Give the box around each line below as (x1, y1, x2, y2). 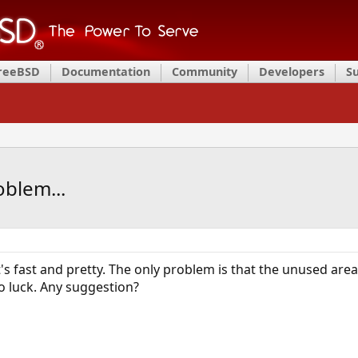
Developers (259, 64, 324, 79)
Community (172, 64, 237, 79)
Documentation (62, 64, 150, 79)
